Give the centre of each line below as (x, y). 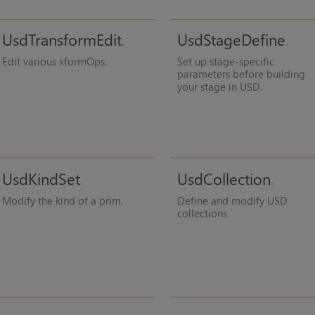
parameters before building (242, 74)
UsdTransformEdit (62, 40)
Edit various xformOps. (54, 62)
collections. (204, 213)
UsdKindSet (41, 178)
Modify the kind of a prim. (62, 200)
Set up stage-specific (226, 62)
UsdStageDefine (232, 40)
